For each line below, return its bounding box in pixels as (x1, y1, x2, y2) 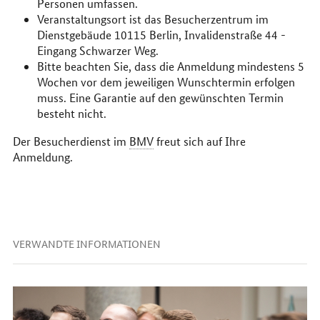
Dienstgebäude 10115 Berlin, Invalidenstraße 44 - (36, 26, 286, 42)
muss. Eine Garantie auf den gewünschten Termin (36, 89, 284, 105)
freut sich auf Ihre (153, 133, 246, 149)
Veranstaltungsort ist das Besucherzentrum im (36, 11, 269, 26)
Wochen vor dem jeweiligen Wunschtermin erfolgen (36, 74, 295, 89)
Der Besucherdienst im (12, 133, 129, 149)
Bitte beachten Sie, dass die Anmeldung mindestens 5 (36, 58, 304, 74)
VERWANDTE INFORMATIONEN (12, 236, 161, 251)
